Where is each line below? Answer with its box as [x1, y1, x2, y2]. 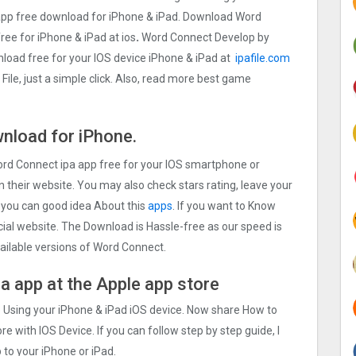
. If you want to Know [172, 199, 276, 212]
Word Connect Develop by [139, 31, 269, 44]
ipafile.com [235, 52, 290, 65]
